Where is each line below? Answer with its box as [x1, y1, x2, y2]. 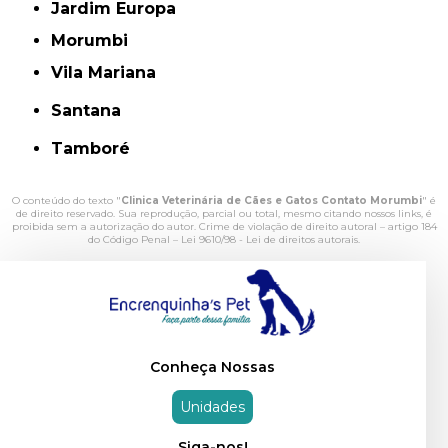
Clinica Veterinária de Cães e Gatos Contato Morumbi [121, 193, 422, 207]
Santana [62, 100, 122, 120]
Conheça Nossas [150, 358, 276, 377]
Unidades [180, 398, 246, 417]
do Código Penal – [88, 232, 181, 246]
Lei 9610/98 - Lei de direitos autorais [181, 232, 358, 246]
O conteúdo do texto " [12, 193, 121, 207]
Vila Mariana [63, 62, 157, 82]
